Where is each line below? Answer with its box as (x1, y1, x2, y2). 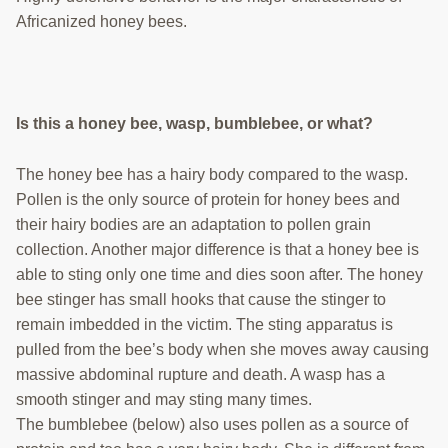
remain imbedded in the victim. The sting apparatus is (16, 316, 393, 334)
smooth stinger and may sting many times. (16, 391, 312, 409)
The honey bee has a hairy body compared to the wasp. (16, 166, 408, 184)
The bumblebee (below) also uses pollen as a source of (16, 416, 408, 434)
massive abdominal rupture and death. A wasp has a (16, 366, 385, 384)
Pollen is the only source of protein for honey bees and (16, 191, 400, 209)
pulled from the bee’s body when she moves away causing (16, 341, 429, 359)
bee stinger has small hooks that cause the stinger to (16, 291, 386, 309)
